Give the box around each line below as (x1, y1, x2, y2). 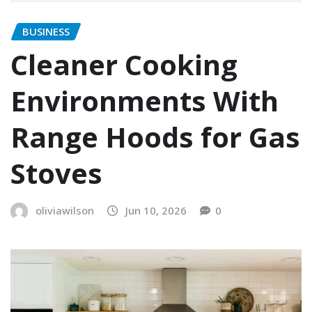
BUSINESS (22, 24, 70, 38)
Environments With (10, 81, 279, 120)
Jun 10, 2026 (125, 203, 187, 218)
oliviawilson (36, 203, 94, 218)
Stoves (10, 154, 109, 193)
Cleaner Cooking (10, 45, 237, 84)
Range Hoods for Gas (10, 118, 300, 157)
